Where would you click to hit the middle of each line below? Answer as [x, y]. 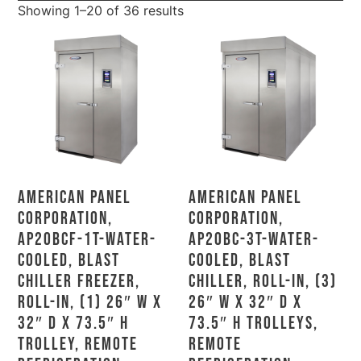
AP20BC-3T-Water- [254, 239]
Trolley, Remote [78, 344]
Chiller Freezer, [79, 281]
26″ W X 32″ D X [245, 302]
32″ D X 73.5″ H [74, 323]
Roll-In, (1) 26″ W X [90, 302]
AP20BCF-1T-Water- [87, 239]
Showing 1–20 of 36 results [101, 10]
